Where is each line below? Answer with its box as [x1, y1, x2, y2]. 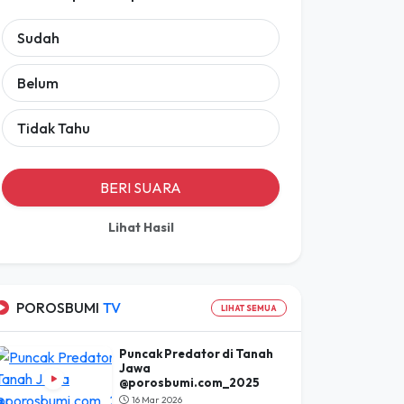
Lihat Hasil [107, 218, 174, 235]
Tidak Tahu [17, 118, 90, 137]
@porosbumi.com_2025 [119, 374, 261, 390]
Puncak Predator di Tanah [119, 345, 274, 361]
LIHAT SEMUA [221, 302, 277, 313]
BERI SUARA [100, 178, 181, 197]
